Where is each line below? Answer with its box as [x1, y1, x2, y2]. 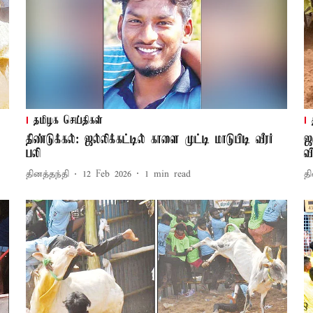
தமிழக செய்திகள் [33, 114, 103, 127]
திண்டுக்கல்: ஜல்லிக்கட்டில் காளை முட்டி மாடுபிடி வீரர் [25, 132, 273, 147]
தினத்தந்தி [25, 168, 69, 181]
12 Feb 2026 [82, 168, 131, 181]
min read [153, 168, 191, 181]
